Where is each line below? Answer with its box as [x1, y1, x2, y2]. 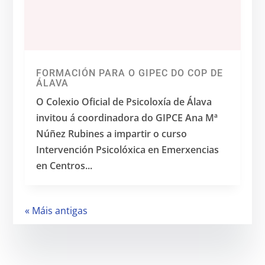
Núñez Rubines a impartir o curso [36, 127, 188, 140]
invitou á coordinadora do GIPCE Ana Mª [36, 111, 218, 124]
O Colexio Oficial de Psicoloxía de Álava [36, 95, 212, 108]
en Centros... [36, 159, 93, 172]
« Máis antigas [25, 203, 88, 217]
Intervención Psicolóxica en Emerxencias [36, 143, 219, 156]
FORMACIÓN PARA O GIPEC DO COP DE [36, 67, 224, 79]
